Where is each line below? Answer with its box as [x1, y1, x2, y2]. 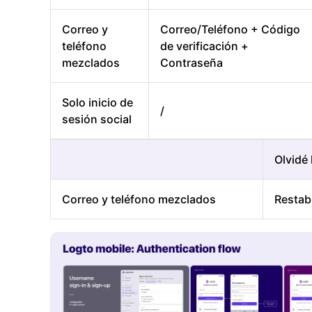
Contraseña [160, 56, 223, 70]
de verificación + [160, 39, 249, 54]
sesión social [62, 112, 132, 127]
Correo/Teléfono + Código [160, 22, 300, 37]
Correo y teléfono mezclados [62, 192, 216, 207]
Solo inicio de [62, 95, 133, 110]
